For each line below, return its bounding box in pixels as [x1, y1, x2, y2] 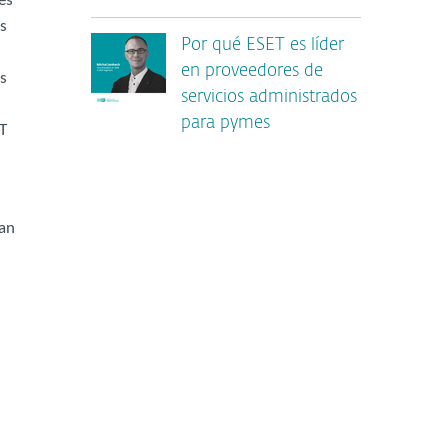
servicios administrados [181, 89, 357, 106]
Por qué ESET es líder [181, 37, 344, 54]
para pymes [181, 115, 270, 132]
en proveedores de [181, 63, 323, 80]
